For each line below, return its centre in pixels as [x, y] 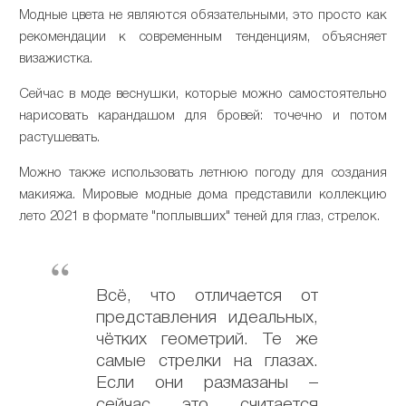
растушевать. [60, 137]
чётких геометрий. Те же [208, 339]
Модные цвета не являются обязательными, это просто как [203, 15]
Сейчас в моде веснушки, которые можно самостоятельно [203, 94]
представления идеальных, [208, 318]
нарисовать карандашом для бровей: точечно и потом [203, 116]
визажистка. [56, 58]
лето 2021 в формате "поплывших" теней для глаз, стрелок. [200, 216]
